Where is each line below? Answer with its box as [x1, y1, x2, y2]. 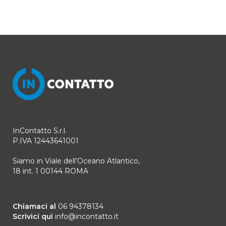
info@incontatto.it [55, 211, 119, 221]
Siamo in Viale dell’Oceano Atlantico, [13, 156, 140, 165]
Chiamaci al [13, 201, 58, 211]
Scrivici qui [13, 211, 55, 221]
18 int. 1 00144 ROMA [13, 166, 88, 176]
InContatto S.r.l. [13, 126, 67, 135]
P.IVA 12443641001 [13, 136, 79, 145]
